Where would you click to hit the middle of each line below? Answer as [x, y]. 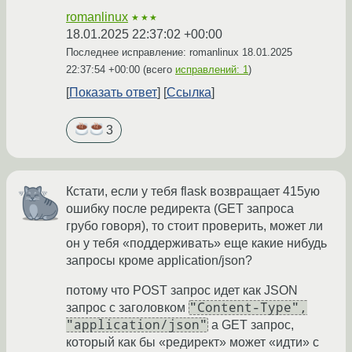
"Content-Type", [248, 308]
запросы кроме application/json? [159, 261]
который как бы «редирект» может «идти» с [192, 343]
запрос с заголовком [127, 308]
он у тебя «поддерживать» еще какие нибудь [196, 244]
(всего [158, 70]
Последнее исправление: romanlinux [154, 53]
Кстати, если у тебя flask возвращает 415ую [193, 192]
